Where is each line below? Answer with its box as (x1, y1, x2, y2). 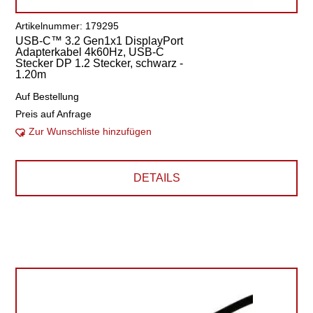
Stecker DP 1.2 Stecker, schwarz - (15, 57, 184, 69)
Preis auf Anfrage (15, 108, 92, 119)
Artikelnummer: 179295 (15, 20, 119, 31)
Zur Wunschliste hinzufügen (29, 126, 152, 137)
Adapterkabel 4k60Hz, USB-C (15, 46, 165, 58)
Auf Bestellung (15, 91, 80, 102)
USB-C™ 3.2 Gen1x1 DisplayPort (15, 35, 184, 47)
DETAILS (133, 172, 180, 184)
